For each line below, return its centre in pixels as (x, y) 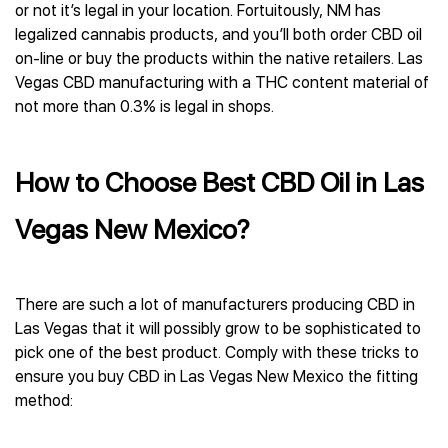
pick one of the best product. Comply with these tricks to (217, 352)
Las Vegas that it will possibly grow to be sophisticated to (218, 328)
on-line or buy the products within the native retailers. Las (219, 58)
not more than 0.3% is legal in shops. (144, 106)
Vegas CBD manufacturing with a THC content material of (222, 82)
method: (44, 400)
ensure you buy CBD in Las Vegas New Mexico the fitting (216, 376)
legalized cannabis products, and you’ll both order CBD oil (218, 34)
